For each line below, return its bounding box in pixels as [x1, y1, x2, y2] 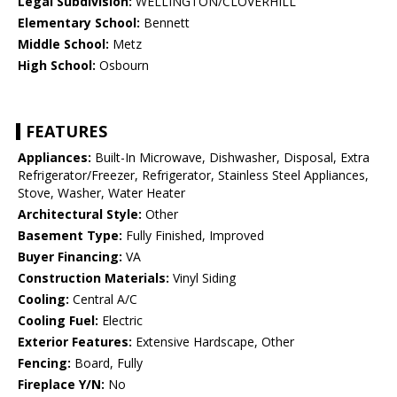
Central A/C [69, 291, 137, 308]
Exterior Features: [18, 333, 132, 351]
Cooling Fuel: [18, 312, 98, 330]
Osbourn [96, 57, 149, 74]
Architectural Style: [18, 206, 142, 223]
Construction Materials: [18, 269, 169, 287]
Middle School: [18, 35, 109, 53]
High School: [18, 57, 96, 74]
